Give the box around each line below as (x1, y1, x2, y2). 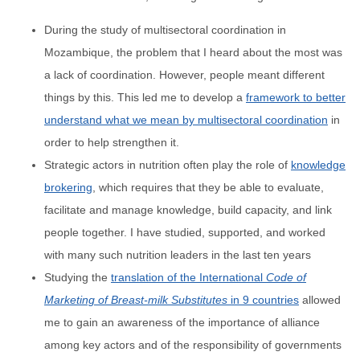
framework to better (246, 91, 346, 104)
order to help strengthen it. (44, 136, 179, 149)
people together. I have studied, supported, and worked (44, 226, 325, 239)
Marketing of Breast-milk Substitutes (44, 293, 227, 306)
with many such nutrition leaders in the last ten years (44, 248, 311, 261)
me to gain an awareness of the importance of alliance (44, 316, 320, 329)
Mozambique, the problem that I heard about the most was (44, 46, 342, 59)
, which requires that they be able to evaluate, (92, 181, 324, 194)
